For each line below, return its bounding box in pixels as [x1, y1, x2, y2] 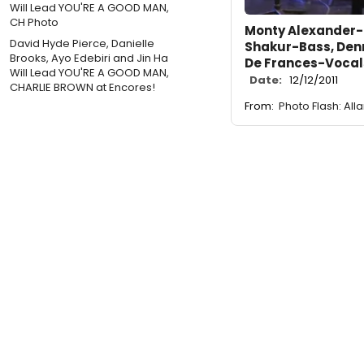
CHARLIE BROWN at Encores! [10, 79, 155, 95]
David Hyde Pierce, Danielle [10, 35, 154, 51]
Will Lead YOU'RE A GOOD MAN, [10, 64, 169, 80]
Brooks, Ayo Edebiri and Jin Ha [10, 50, 168, 66]
